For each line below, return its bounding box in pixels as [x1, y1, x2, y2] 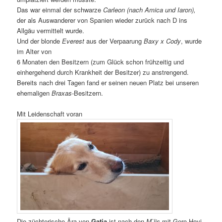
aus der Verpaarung [84, 36, 144, 46]
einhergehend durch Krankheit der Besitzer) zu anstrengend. [17, 67, 189, 77]
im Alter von [17, 46, 52, 56]
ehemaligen [17, 88, 52, 98]
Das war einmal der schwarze [17, 4, 104, 14]
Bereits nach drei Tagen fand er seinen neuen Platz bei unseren [17, 77, 199, 87]
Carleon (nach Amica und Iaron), [103, 4, 196, 14]
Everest [62, 36, 85, 46]
